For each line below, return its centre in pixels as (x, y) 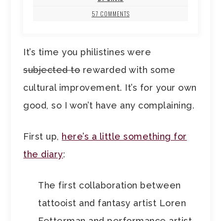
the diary (43, 154)
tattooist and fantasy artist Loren (112, 203)
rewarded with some (128, 70)
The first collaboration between (110, 185)
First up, (43, 137)
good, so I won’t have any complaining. (109, 106)
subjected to (52, 70)
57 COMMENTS (110, 14)
